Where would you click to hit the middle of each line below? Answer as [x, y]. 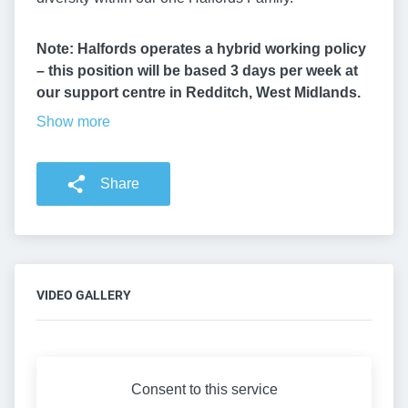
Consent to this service [204, 390]
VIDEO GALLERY [84, 296]
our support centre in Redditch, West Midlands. [199, 93]
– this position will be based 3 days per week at [197, 71]
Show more [73, 122]
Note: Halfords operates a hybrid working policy [201, 49]
